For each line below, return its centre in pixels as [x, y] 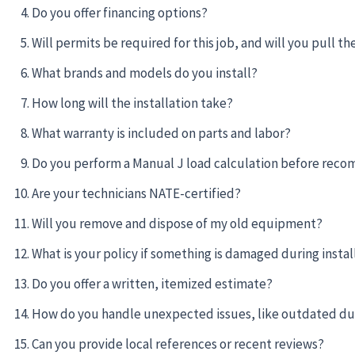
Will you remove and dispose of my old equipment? [177, 223]
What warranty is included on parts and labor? [161, 133]
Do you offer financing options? [120, 12]
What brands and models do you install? [145, 73]
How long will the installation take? [132, 103]
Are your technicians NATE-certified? [136, 193]
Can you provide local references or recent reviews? [178, 344]
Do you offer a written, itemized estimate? [152, 283]
